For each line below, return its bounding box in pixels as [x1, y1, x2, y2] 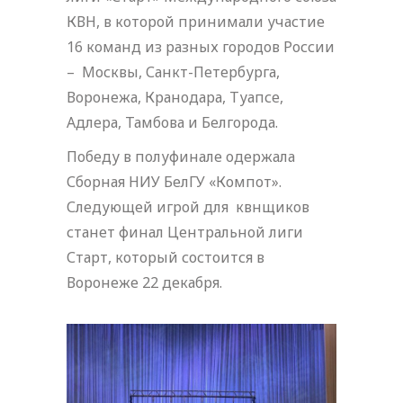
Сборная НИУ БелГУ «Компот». [67, 172, 282, 192]
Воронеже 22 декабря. [67, 273, 222, 292]
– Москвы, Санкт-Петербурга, [67, 62, 280, 82]
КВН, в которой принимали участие [67, 12, 325, 31]
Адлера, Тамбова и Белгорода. [67, 112, 278, 132]
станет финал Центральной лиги [67, 222, 303, 242]
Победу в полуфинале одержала [67, 147, 295, 166]
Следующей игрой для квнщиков [67, 197, 309, 217]
